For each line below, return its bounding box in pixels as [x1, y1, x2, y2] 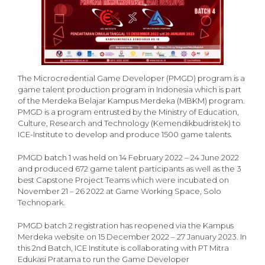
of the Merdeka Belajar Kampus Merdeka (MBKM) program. [18, 95, 245, 105]
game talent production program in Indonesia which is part [18, 84, 241, 94]
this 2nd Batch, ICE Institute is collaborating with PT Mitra [18, 243, 229, 253]
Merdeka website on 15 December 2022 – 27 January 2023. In [18, 231, 247, 241]
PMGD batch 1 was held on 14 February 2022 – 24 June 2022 [18, 152, 239, 162]
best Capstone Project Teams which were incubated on [18, 174, 229, 185]
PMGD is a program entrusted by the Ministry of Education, [18, 106, 239, 117]
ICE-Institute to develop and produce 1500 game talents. [18, 129, 232, 139]
